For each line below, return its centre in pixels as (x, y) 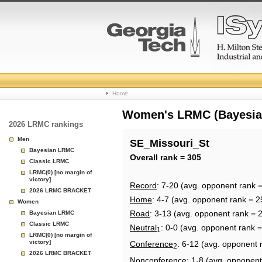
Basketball (141, 104)
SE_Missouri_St (170, 143)
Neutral (143, 227)
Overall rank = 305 (166, 157)
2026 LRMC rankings (46, 124)
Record (143, 185)
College (132, 76)
